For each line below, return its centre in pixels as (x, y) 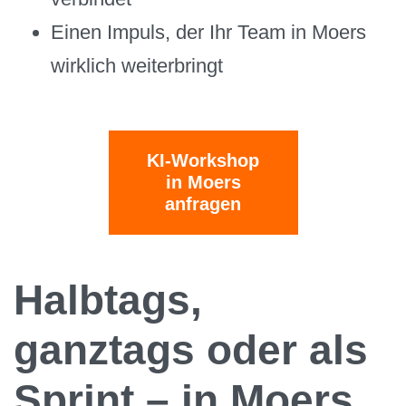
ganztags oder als (191, 350)
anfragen (203, 204)
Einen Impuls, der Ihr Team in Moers (209, 33)
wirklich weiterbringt (137, 66)
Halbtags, (108, 300)
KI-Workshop (203, 161)
